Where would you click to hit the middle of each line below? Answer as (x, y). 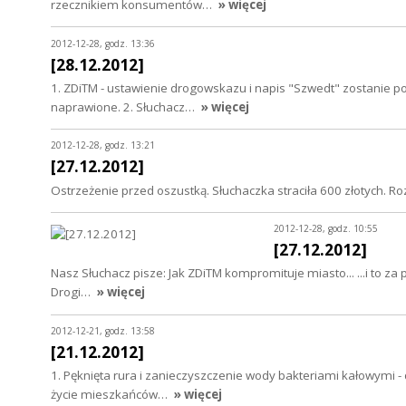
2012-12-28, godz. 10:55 (325, 229)
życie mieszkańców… (111, 395)
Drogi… (72, 292)
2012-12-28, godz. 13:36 (103, 43)
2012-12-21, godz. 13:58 (103, 330)
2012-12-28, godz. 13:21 (103, 145)
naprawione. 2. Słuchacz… (124, 106)
